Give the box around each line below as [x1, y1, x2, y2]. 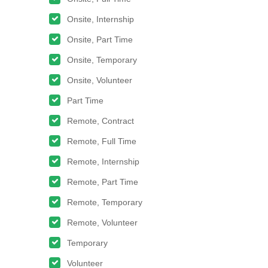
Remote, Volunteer [67, 218, 138, 227]
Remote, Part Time [67, 177, 138, 187]
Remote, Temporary [67, 197, 142, 207]
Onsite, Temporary [67, 55, 137, 65]
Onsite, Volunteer [67, 75, 132, 85]
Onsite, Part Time [67, 35, 133, 44]
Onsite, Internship [67, 14, 134, 24]
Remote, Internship [67, 157, 139, 166]
